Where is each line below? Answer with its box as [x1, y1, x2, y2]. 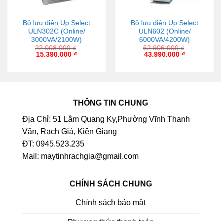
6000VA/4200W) [139, 36, 190, 44]
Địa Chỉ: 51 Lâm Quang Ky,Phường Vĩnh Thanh [22, 115, 190, 124]
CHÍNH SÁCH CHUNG [69, 180, 152, 188]
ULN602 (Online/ [138, 28, 191, 36]
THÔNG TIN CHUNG [73, 99, 148, 108]
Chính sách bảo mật [75, 198, 146, 207]
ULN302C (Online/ [28, 28, 85, 36]
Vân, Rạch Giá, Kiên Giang [22, 127, 117, 136]
